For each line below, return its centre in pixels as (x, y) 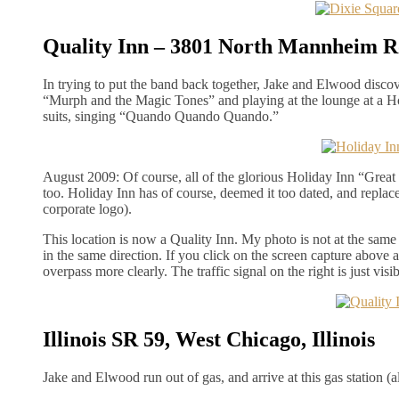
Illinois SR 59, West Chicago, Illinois (209, 339)
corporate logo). (87, 208)
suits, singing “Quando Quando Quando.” (161, 116)
